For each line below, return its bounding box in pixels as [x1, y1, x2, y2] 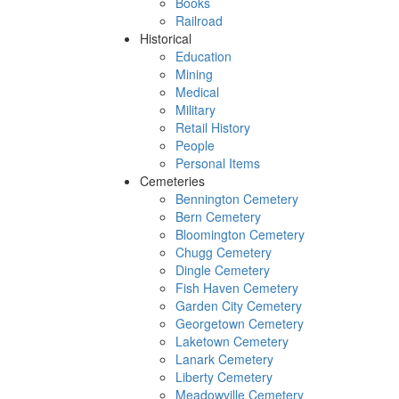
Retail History [175, 118, 250, 136]
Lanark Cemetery [175, 350, 273, 368]
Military [175, 101, 216, 118]
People [175, 136, 215, 154]
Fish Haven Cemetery [175, 279, 298, 297]
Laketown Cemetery [175, 332, 289, 350]
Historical [140, 29, 191, 47]
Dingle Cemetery [175, 261, 270, 279]
